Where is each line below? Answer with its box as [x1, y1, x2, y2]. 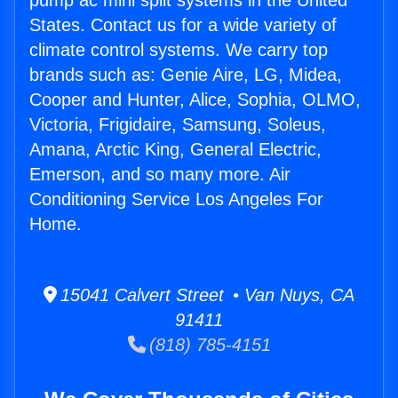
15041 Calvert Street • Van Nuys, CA [57, 285, 354, 306]
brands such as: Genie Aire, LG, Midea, [29, 65, 342, 85]
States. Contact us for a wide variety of [29, 15, 337, 36]
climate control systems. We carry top [29, 40, 328, 60]
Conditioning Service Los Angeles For [29, 189, 323, 210]
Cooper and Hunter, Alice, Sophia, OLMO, [29, 90, 361, 110]
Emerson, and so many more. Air [29, 164, 291, 185]
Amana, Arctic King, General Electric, [29, 139, 322, 160]
